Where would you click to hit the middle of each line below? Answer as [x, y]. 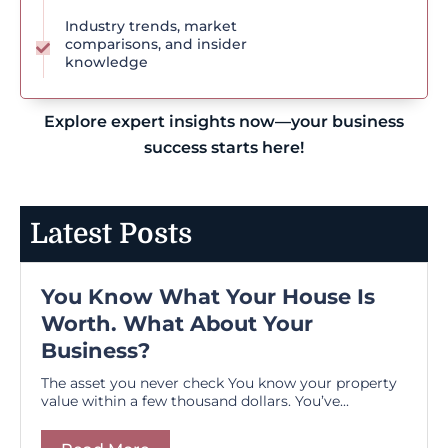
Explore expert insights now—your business [224, 122]
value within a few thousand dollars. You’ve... [195, 400]
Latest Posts [111, 233]
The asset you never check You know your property [219, 382]
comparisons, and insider [156, 44]
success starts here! [224, 148]
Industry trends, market [151, 26]
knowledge [106, 62]
